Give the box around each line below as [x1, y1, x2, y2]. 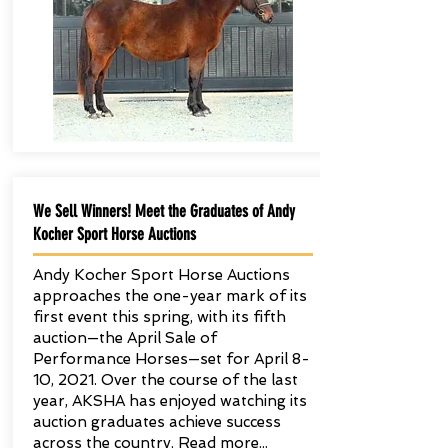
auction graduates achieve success [32, 413, 281, 431]
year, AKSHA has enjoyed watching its [32, 392, 307, 410]
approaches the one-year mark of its [32, 287, 307, 305]
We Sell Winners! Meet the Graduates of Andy [32, 201, 295, 221]
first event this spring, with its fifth [32, 308, 286, 326]
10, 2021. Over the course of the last [32, 371, 298, 389]
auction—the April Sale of [32, 329, 217, 347]
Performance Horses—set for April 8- [32, 350, 310, 368]
